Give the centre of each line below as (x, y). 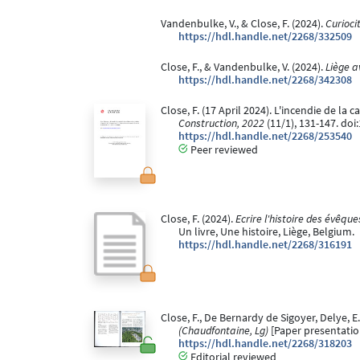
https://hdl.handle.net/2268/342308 (265, 80)
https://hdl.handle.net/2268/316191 (265, 245)
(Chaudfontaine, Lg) (223, 331)
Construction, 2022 (221, 124)
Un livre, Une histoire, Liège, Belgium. (266, 232)
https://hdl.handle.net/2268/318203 (265, 344)
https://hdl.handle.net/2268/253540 (265, 137)
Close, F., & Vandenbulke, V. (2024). (243, 67)
